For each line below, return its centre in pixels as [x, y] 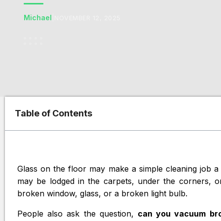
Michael [38, 18]
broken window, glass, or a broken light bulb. [102, 193]
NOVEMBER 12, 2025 [88, 18]
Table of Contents [54, 113]
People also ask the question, [77, 214]
